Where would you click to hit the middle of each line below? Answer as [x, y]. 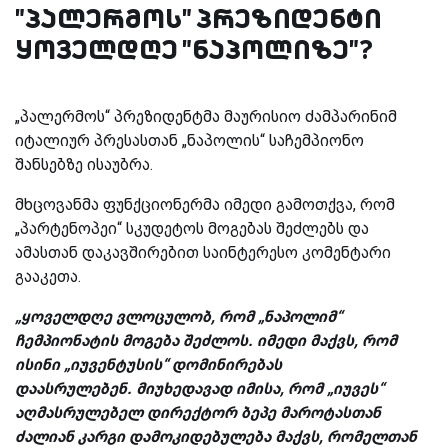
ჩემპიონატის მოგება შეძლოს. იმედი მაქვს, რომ [206, 340]
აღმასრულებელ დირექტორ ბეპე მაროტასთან [198, 412]
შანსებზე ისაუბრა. [84, 164]
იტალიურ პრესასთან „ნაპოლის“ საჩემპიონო [189, 140]
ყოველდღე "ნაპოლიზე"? [194, 49]
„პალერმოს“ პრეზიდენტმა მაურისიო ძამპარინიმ [206, 116]
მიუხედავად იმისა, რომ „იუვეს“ [260, 388]
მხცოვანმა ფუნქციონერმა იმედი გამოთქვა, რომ [205, 204]
